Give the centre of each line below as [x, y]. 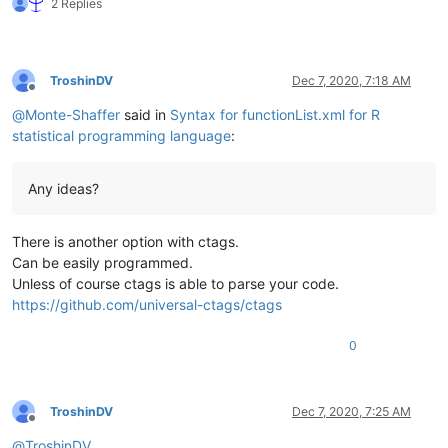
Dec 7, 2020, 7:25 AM [351, 411]
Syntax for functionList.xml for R [275, 114]
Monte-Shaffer [72, 114]
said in [145, 114]
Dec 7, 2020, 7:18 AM [351, 80]
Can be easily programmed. [102, 262]
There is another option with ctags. [125, 241]
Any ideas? [63, 188]
